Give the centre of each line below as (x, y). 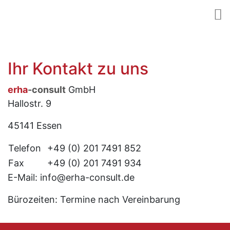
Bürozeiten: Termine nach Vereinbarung (94, 199)
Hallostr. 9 (30, 103)
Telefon (27, 148)
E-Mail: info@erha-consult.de (71, 177)
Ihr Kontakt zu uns (78, 69)
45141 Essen (35, 126)
